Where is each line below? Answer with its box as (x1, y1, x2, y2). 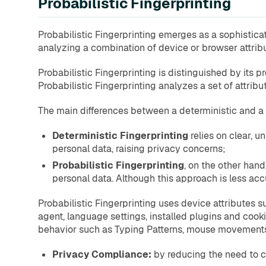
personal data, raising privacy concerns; (52, 142, 226, 156)
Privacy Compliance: (52, 248, 154, 261)
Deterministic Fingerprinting (52, 129, 188, 142)
